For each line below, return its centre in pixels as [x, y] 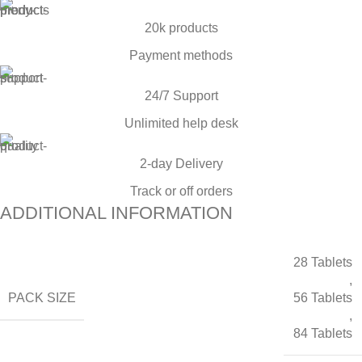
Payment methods [181, 56]
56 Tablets [323, 298]
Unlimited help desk [181, 124]
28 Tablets [323, 263]
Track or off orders [181, 192]
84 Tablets [323, 334]
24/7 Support [181, 96]
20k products [181, 28]
